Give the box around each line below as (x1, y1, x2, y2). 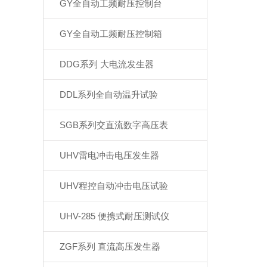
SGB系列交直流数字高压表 (60, 120, 169, 130)
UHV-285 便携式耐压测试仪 (60, 211, 170, 221)
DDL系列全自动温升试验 (60, 89, 159, 100)
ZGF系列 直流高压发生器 (60, 241, 161, 252)
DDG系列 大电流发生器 (60, 59, 154, 69)
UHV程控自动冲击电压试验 (60, 181, 169, 191)
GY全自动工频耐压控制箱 (60, 29, 163, 39)
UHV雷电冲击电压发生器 (60, 150, 160, 160)
